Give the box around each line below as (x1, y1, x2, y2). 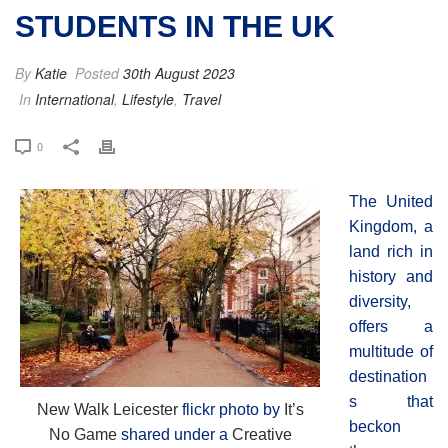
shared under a (116, 425, 232, 443)
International (35, 88, 114, 109)
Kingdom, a (349, 217, 433, 235)
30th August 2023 (123, 62, 235, 83)
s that (349, 392, 433, 410)
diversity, (349, 292, 411, 310)
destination (349, 367, 427, 385)
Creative (231, 425, 292, 443)
